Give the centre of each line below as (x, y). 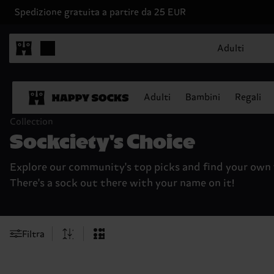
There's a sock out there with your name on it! (122, 183)
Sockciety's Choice (102, 140)
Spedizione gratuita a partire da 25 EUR (100, 12)
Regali (248, 98)
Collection (31, 122)
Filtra (33, 234)
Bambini (203, 98)
